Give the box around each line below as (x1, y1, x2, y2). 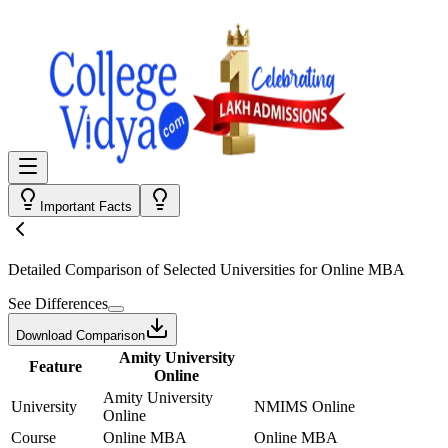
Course (11, 429, 56, 446)
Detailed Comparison (8, 261, 142, 278)
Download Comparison (16, 328, 145, 343)
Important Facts (40, 199, 132, 214)
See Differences (8, 295, 108, 312)
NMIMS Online (254, 398, 355, 415)
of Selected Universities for (142, 261, 321, 278)
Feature (28, 358, 82, 375)
